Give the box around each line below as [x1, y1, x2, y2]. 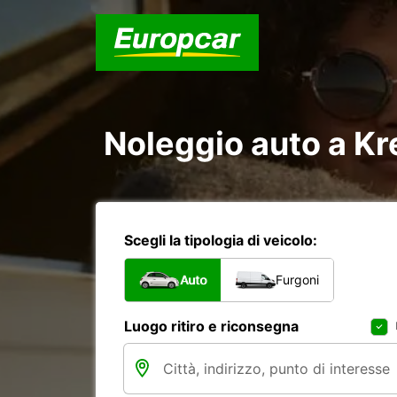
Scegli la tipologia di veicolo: [124, 231, 317, 249]
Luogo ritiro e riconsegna [124, 317, 299, 335]
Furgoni [276, 272, 319, 287]
